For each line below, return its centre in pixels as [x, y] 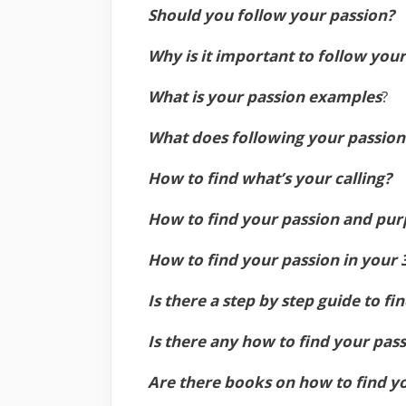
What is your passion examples [265, 97]
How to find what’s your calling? [270, 179]
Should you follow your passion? [271, 15]
